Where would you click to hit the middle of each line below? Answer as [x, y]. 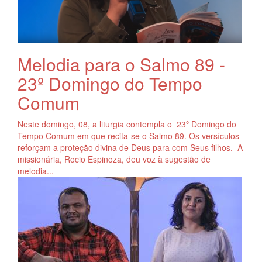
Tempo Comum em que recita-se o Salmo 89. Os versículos [128, 136]
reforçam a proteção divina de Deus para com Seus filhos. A [130, 147]
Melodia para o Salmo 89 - [121, 64]
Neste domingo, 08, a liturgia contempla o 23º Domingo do [127, 124]
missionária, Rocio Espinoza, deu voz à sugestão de [114, 159]
